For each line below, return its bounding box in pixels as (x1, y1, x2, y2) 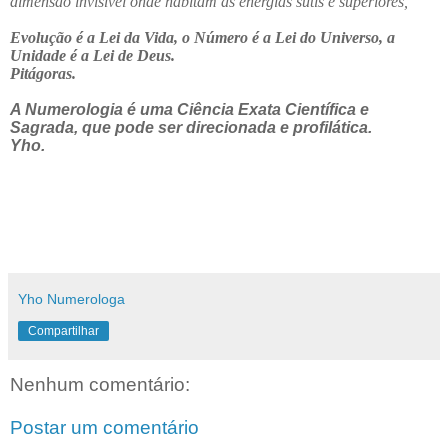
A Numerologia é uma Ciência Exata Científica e (10, 100, 369, 118)
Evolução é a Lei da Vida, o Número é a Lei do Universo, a (10, 28, 395, 46)
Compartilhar (28, 323, 99, 338)
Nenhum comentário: (10, 373, 190, 395)
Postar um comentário (10, 417, 199, 439)
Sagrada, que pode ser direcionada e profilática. (10, 118, 372, 136)
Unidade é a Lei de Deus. (10, 46, 175, 64)
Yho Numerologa (18, 290, 125, 307)
